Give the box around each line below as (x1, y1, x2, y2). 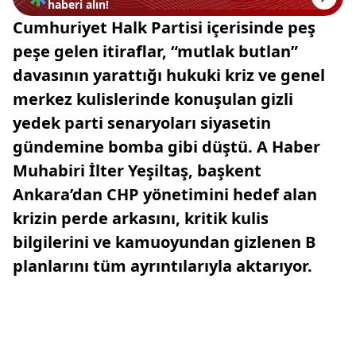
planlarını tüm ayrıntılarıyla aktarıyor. (13, 255, 312, 277)
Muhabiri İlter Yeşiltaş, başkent (13, 160, 261, 181)
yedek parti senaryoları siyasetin (13, 112, 271, 133)
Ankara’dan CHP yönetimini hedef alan (13, 184, 317, 205)
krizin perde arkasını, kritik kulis (13, 207, 269, 229)
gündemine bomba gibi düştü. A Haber (13, 136, 320, 157)
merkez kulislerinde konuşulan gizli (13, 88, 293, 110)
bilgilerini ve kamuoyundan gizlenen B (13, 231, 315, 253)
